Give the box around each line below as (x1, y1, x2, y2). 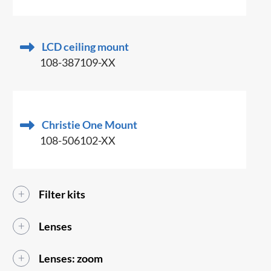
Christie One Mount (42, 118, 138, 132)
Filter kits (39, 188, 86, 201)
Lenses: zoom (39, 252, 103, 266)
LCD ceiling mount (42, 40, 129, 54)
